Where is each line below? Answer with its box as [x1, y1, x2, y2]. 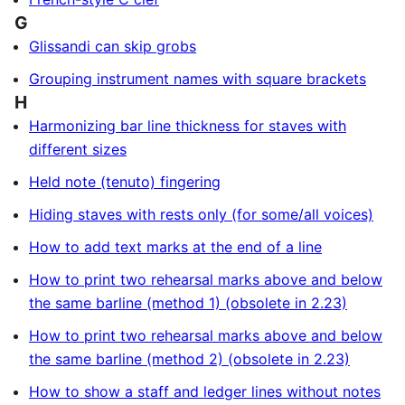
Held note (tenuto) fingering [29, 173, 221, 191]
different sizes [29, 140, 127, 158]
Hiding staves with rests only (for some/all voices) [29, 205, 373, 223]
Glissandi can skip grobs [29, 37, 196, 55]
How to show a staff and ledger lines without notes [29, 382, 381, 400]
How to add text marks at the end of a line [29, 238, 322, 256]
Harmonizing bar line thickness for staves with [29, 117, 346, 135]
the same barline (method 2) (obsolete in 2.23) [29, 350, 350, 368]
